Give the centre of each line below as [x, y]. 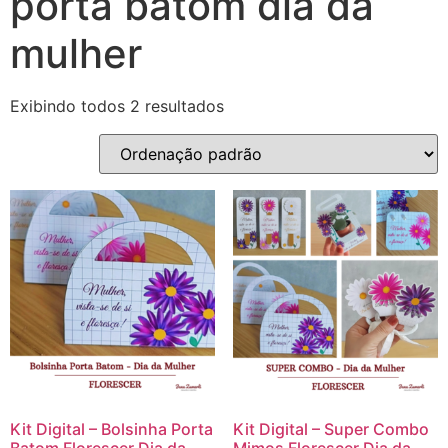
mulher [76, 54]
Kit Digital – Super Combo [330, 428]
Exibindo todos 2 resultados [117, 106]
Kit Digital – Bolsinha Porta [111, 428]
